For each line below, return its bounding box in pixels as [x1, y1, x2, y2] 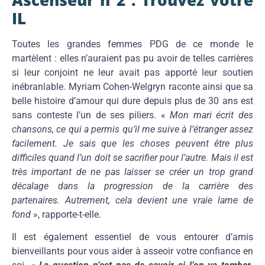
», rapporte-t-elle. [33, 209, 101, 221]
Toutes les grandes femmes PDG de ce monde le [12, 38, 253, 50]
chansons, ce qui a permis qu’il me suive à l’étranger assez [12, 124, 253, 135]
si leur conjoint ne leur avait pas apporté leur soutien [12, 67, 253, 79]
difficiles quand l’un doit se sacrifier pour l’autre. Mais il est [12, 152, 253, 164]
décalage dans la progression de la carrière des [12, 180, 253, 192]
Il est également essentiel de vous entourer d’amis [12, 231, 253, 243]
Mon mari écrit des [170, 109, 254, 121]
